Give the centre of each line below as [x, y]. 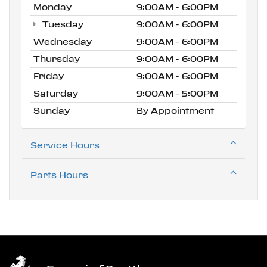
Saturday [56, 93]
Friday [49, 76]
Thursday [57, 58]
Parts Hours [59, 175]
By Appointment [175, 110]
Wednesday [63, 41]
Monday [52, 7]
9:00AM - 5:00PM [177, 93]
